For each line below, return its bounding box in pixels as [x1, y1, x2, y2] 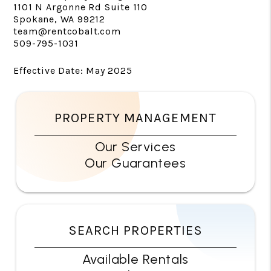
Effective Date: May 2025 [13, 65, 132, 76]
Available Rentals [82, 251, 189, 267]
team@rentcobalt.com [13, 25, 121, 37]
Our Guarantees [84, 155, 187, 171]
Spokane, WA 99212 [13, 13, 105, 25]
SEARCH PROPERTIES [68, 223, 203, 238]
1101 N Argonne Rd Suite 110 [13, 1, 148, 13]
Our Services [94, 139, 177, 155]
